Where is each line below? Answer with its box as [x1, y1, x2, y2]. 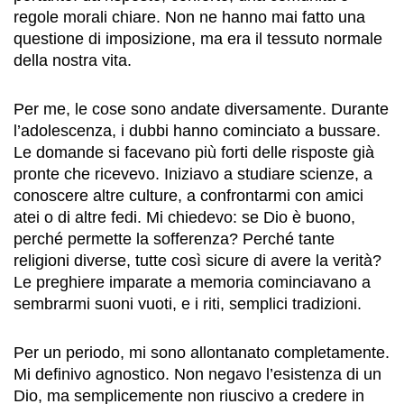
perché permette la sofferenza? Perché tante [14, 230, 335, 248]
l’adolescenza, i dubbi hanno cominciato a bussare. [14, 122, 381, 140]
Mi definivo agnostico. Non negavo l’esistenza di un [14, 365, 381, 383]
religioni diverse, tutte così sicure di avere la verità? [14, 252, 381, 270]
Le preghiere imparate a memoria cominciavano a [14, 273, 371, 291]
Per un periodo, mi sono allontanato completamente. [14, 344, 390, 362]
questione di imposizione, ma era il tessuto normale [14, 30, 382, 48]
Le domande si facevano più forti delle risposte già [14, 143, 374, 161]
